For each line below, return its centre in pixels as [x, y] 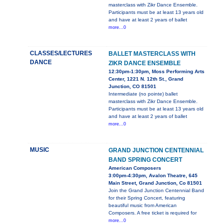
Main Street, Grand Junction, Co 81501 [155, 183]
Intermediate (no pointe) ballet [143, 94]
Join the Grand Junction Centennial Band [156, 191]
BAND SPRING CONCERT [145, 160]
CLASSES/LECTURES [61, 54]
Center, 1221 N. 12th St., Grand [146, 79]
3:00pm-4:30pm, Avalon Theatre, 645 [153, 176]
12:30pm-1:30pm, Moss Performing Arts [157, 72]
